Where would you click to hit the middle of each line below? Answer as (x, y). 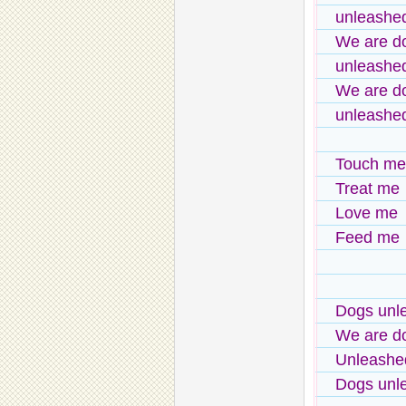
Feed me (367, 237)
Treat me (367, 188)
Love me (367, 213)
